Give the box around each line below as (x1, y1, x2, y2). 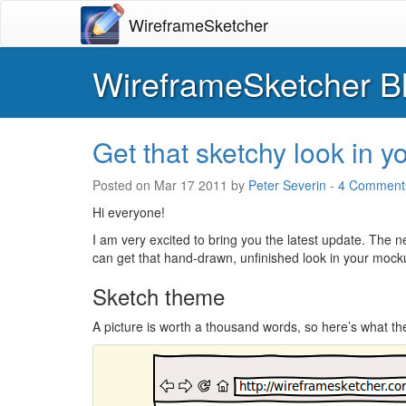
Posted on (92, 176, 154, 194)
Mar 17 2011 (154, 176, 227, 194)
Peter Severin (248, 176, 326, 194)
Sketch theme (92, 280, 225, 312)
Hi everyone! (92, 203, 165, 221)
